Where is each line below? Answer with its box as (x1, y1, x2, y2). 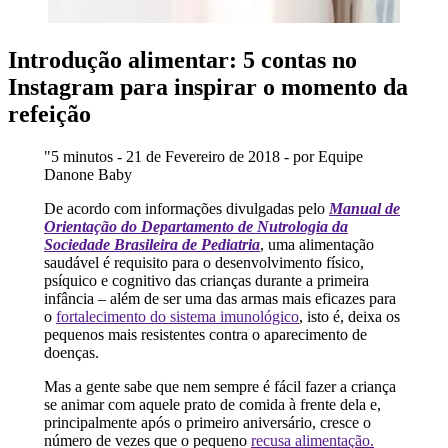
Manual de (328, 199, 400, 217)
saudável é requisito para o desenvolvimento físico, (43, 253, 364, 271)
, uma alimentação (259, 235, 374, 253)
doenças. (43, 343, 99, 361)
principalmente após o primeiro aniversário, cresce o (43, 413, 371, 431)
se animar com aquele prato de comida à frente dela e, (43, 395, 381, 413)
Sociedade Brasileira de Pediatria (43, 235, 260, 253)
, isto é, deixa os (298, 307, 400, 325)
